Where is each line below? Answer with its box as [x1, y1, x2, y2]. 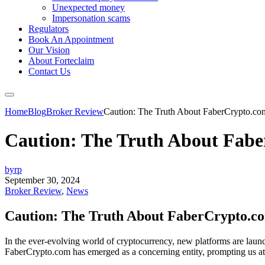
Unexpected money [52, 2, 125, 12]
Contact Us [28, 66, 70, 76]
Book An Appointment [28, 34, 114, 44]
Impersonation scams [52, 13, 130, 23]
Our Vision [28, 45, 70, 55]
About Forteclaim [28, 56, 94, 66]
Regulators [28, 24, 69, 34]
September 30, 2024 [5, 174, 80, 185]
